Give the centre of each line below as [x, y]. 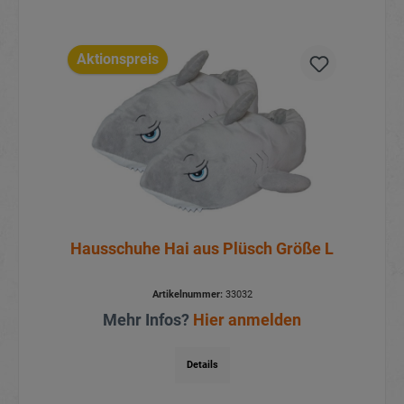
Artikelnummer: [187, 295]
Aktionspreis [117, 60]
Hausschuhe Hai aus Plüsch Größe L [202, 249]
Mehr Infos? [148, 320]
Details [202, 365]
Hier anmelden [247, 320]
